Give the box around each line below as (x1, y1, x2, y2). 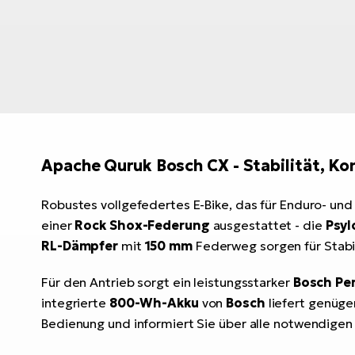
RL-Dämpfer (41, 238, 119, 254)
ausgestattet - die (209, 217, 326, 234)
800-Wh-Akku (109, 295, 199, 311)
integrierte (41, 295, 109, 311)
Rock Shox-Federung (74, 217, 210, 234)
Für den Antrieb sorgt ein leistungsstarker (41, 274, 293, 291)
